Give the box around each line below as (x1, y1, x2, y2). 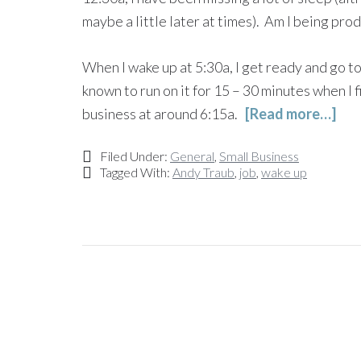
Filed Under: (100, 148, 170, 164)
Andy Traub (172, 164, 234, 180)
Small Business (219, 148, 299, 164)
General (170, 148, 214, 164)
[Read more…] (245, 105, 336, 122)
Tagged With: (100, 164, 172, 180)
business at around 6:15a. (82, 105, 245, 122)
